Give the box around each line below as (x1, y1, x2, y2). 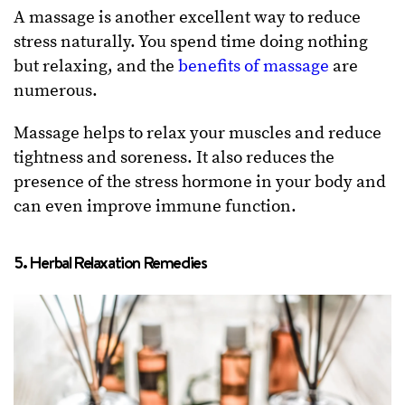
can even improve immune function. (14, 196, 300, 218)
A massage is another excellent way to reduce (14, 7, 361, 29)
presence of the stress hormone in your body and (14, 172, 386, 193)
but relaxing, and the (14, 56, 178, 78)
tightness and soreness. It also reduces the (14, 147, 334, 169)
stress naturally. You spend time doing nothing (14, 32, 368, 53)
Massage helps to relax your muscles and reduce (14, 123, 381, 145)
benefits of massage (178, 56, 329, 78)
